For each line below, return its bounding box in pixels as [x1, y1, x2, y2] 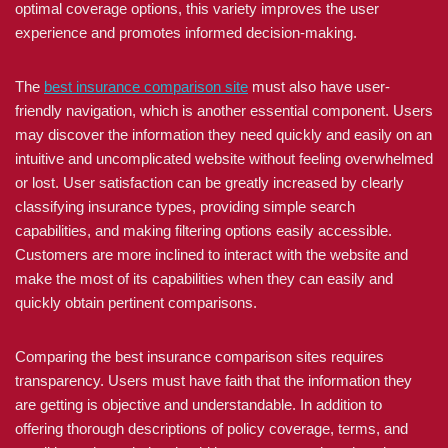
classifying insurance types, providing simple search [15, 198, 355, 215]
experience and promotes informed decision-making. [15, 24, 357, 41]
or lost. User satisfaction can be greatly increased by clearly [15, 174, 404, 191]
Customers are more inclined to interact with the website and [15, 246, 408, 263]
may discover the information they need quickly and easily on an [15, 126, 432, 143]
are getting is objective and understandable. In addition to [15, 396, 382, 413]
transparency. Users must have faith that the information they [15, 372, 412, 389]
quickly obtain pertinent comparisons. [15, 294, 257, 311]
